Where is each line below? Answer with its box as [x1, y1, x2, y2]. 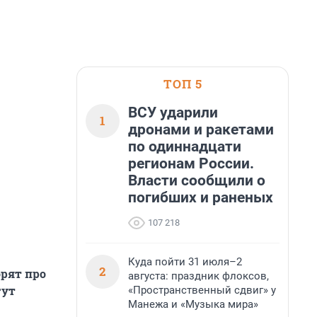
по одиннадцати [128, 138, 241, 155]
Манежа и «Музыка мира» [128, 298, 258, 311]
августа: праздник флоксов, [128, 270, 269, 282]
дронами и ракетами [128, 121, 274, 138]
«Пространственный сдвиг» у [128, 284, 276, 296]
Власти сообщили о [128, 172, 265, 189]
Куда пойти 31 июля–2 [128, 255, 242, 268]
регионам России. [128, 155, 254, 172]
